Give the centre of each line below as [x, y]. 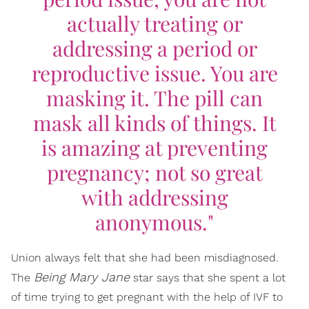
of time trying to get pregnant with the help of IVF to [147, 297]
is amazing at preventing [154, 147]
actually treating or [154, 23]
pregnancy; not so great [154, 172]
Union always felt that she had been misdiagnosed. [145, 257]
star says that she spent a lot [208, 277]
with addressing [154, 197]
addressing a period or [154, 48]
